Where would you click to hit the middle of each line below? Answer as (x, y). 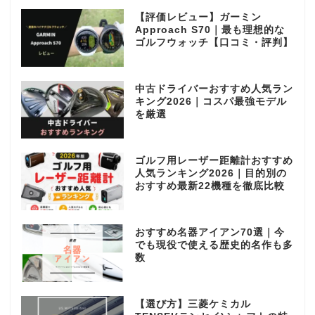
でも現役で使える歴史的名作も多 (214, 245)
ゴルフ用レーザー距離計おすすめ (214, 161)
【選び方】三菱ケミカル (193, 304)
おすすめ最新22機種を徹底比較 (210, 186)
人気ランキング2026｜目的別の (211, 174)
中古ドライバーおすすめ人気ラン (214, 89)
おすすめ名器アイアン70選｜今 (210, 232)
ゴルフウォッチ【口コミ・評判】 (214, 43)
